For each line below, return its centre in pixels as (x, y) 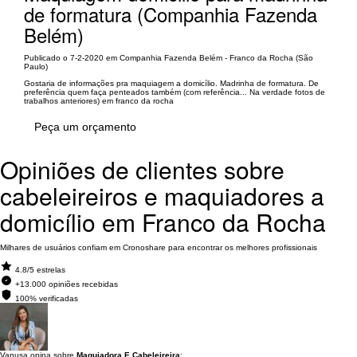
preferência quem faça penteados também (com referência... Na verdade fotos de (175, 92)
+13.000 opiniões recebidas (67, 284)
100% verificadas (47, 298)
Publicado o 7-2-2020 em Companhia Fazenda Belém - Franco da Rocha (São (169, 57)
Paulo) (36, 66)
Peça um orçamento (85, 126)
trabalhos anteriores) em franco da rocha (99, 100)
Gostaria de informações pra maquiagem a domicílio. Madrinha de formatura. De (171, 83)
